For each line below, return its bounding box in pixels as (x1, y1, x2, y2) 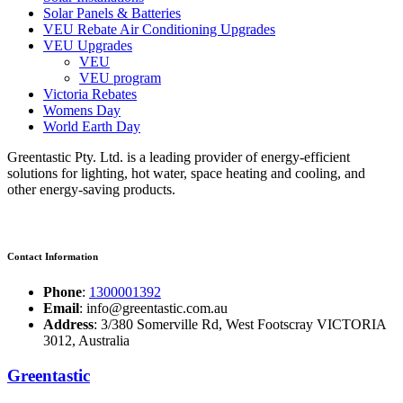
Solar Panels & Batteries (43, 5, 181, 22)
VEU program (79, 70, 161, 86)
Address (43, 317, 94, 333)
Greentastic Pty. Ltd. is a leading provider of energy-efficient (7, 149, 350, 166)
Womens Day (43, 103, 121, 119)
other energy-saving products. (7, 182, 175, 198)
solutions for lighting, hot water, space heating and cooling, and (7, 166, 365, 182)
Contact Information (7, 251, 98, 263)
